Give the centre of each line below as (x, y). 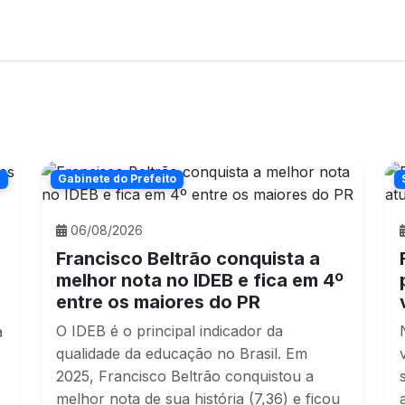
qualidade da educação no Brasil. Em (182, 354)
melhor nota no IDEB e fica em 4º (200, 281)
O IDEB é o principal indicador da (170, 331)
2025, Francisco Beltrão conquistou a (185, 377)
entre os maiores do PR (158, 302)
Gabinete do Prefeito (117, 179)
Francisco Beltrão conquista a (188, 259)
